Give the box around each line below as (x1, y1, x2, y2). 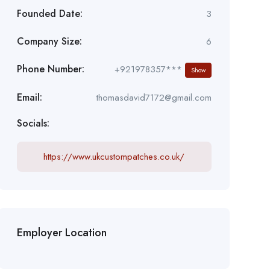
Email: (16, 90, 42, 104)
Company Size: (16, 34, 82, 48)
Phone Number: (16, 62, 84, 77)
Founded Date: (16, 6, 83, 20)
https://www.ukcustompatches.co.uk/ (43, 149, 185, 163)
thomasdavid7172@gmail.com (96, 90, 212, 104)
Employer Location (16, 224, 107, 240)
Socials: (16, 116, 49, 130)
